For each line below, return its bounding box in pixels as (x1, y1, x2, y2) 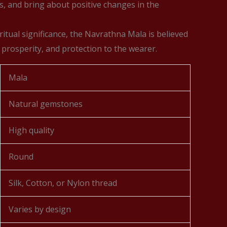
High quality (9, 125, 54, 136)
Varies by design (9, 204, 71, 215)
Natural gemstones (9, 98, 83, 109)
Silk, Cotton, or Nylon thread (9, 177, 117, 188)
